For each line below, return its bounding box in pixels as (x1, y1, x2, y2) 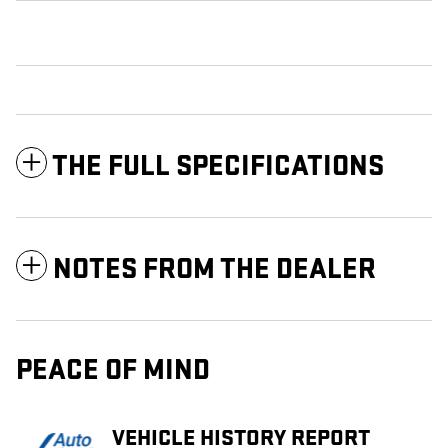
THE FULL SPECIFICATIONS (52, 149, 384, 185)
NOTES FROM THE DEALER (53, 252, 376, 288)
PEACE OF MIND (16, 353, 210, 389)
